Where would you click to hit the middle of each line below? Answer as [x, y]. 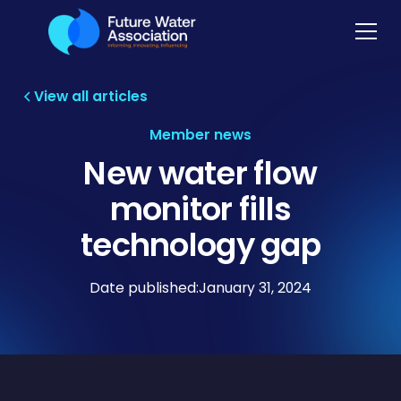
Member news [200, 135]
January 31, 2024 [255, 287]
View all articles [91, 97]
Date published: [144, 287]
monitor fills [200, 209]
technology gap [200, 244]
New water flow [200, 173]
